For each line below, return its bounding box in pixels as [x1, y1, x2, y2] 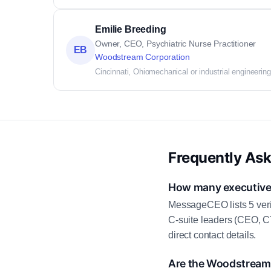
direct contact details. [168, 230, 256, 241]
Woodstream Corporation [95, 52, 190, 62]
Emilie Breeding [95, 24, 166, 34]
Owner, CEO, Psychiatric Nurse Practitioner [95, 39, 256, 48]
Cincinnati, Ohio [95, 67, 149, 76]
